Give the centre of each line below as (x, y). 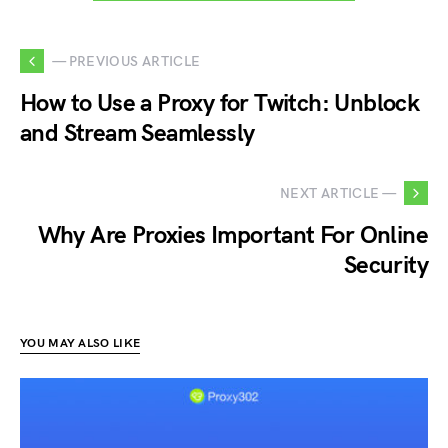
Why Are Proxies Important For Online (232, 236)
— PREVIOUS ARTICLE (126, 61)
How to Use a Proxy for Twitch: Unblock (220, 104)
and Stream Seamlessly (137, 134)
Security (385, 266)
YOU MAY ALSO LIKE (80, 344)
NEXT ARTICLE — (338, 193)
